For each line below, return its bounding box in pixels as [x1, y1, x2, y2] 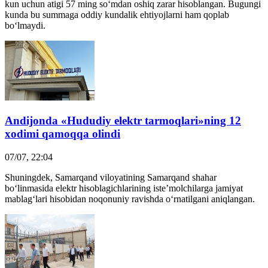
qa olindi [77, 127, 120, 141]
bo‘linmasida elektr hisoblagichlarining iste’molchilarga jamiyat [5, 182, 243, 193]
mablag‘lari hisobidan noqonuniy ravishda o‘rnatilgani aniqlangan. [5, 193, 255, 204]
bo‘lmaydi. [5, 20, 45, 31]
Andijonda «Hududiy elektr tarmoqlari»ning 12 [5, 114, 241, 127]
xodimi [5, 127, 42, 141]
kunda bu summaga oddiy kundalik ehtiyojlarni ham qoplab [5, 10, 229, 20]
